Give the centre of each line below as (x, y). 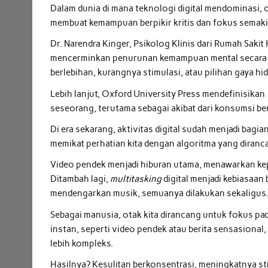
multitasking (137, 179)
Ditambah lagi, (80, 179)
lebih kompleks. (82, 243)
